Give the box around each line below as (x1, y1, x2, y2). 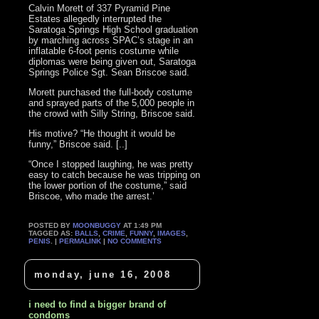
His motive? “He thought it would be (28, 128, 176, 140)
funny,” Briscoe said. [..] (28, 139, 128, 150)
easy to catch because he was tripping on (28, 169, 201, 181)
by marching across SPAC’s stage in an (28, 35, 194, 46)
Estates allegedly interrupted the (28, 14, 162, 25)
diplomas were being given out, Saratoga (28, 56, 197, 68)
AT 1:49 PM (121, 221, 162, 230)
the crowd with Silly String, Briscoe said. (28, 108, 196, 120)
